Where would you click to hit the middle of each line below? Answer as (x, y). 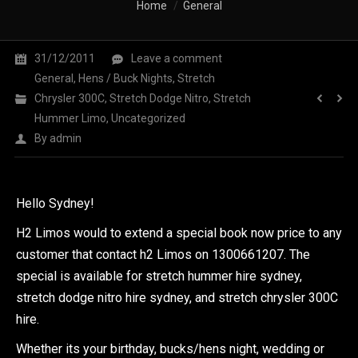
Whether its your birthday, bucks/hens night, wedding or (170, 349)
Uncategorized (148, 118)
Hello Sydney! (55, 203)
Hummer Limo (70, 118)
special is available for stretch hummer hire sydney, (159, 276)
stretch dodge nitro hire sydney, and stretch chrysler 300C (177, 298)
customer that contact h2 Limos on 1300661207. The (163, 255)
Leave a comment (177, 58)
